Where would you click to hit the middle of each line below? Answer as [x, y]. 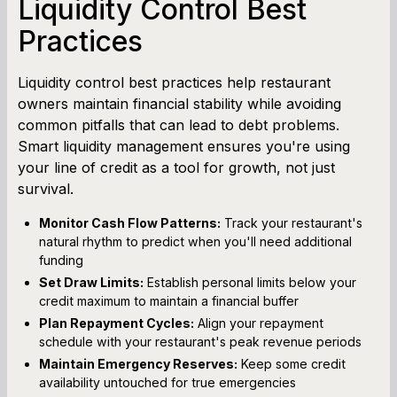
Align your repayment [259, 323]
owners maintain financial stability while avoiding [179, 103]
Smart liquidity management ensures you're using [184, 146]
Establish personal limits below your [250, 282]
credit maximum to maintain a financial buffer [169, 300]
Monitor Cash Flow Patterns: [130, 222]
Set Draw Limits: [91, 282]
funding [61, 260]
